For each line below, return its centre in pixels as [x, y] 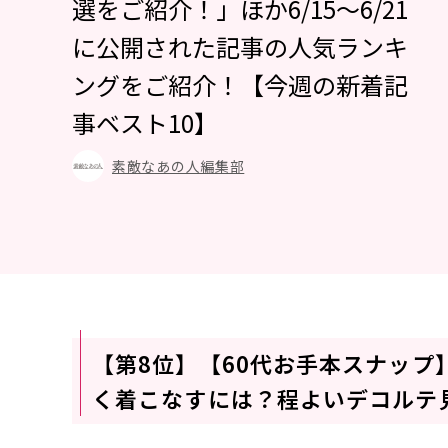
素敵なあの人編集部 [178, 166]
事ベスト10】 [145, 122]
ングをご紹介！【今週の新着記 [240, 84]
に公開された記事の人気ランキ [240, 46]
